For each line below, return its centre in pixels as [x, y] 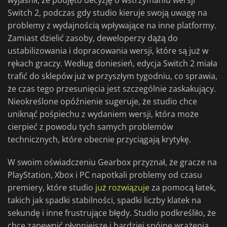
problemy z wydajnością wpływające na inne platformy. [112, 26]
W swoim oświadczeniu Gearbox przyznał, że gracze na [112, 162]
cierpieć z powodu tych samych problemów [90, 127]
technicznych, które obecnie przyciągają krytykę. [99, 140]
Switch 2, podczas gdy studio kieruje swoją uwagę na [107, 13]
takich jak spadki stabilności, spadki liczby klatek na [104, 200]
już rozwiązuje [122, 188]
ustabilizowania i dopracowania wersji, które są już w [108, 51]
